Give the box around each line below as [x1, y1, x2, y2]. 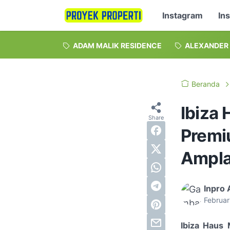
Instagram [162, 10, 203, 21]
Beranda [191, 80, 220, 88]
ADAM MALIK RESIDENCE [73, 41, 162, 50]
